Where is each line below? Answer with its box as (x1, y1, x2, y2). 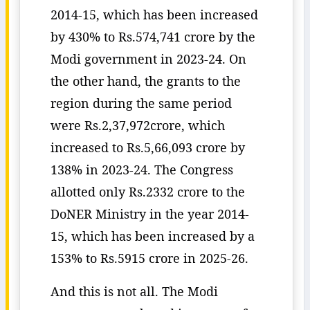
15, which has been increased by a (51, 228, 255, 244)
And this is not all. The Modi (51, 283, 218, 300)
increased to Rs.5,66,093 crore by (51, 139, 245, 156)
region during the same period (51, 95, 232, 111)
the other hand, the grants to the (51, 73, 241, 89)
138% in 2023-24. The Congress (51, 161, 233, 178)
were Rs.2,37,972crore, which (51, 117, 225, 134)
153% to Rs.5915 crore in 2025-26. (51, 250, 248, 266)
